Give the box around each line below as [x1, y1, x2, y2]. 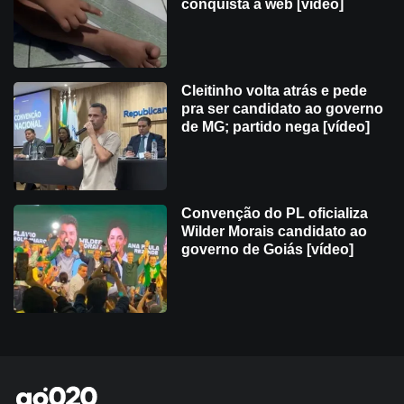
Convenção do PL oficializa [181, 206, 368, 222]
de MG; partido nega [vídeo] [181, 119, 370, 135]
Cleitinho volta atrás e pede [181, 83, 367, 99]
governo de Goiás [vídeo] [181, 242, 353, 258]
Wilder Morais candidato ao [181, 224, 367, 240]
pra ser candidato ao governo [181, 101, 383, 117]
